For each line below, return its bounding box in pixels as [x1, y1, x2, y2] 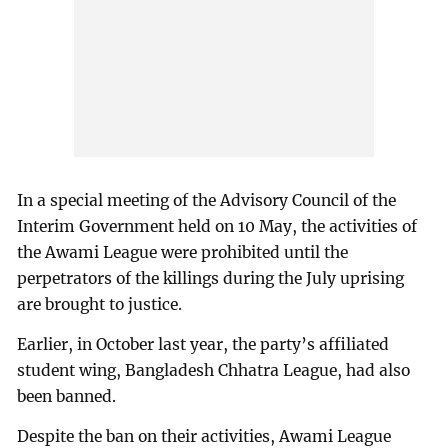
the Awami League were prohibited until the [17, 242, 349, 262]
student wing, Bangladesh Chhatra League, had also [17, 360, 411, 380]
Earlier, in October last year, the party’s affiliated [17, 334, 390, 354]
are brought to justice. [17, 294, 183, 314]
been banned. [17, 386, 117, 406]
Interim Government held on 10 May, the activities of [17, 216, 418, 236]
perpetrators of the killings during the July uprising [17, 268, 405, 288]
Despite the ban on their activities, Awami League [17, 426, 392, 446]
